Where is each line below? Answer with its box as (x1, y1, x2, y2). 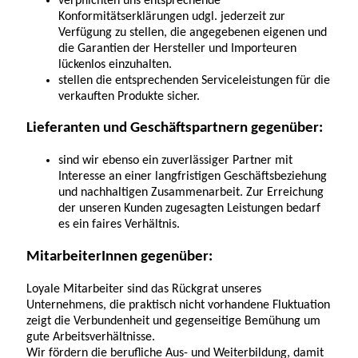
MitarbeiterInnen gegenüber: (26, 249, 213, 265)
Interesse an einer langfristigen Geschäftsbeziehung (58, 170, 327, 184)
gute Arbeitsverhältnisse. (26, 330, 155, 344)
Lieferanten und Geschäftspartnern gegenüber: (26, 121, 323, 137)
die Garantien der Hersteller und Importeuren (58, 42, 296, 55)
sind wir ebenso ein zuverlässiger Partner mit (58, 154, 292, 168)
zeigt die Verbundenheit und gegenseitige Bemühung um (26, 314, 320, 328)
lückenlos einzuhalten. (58, 58, 172, 71)
